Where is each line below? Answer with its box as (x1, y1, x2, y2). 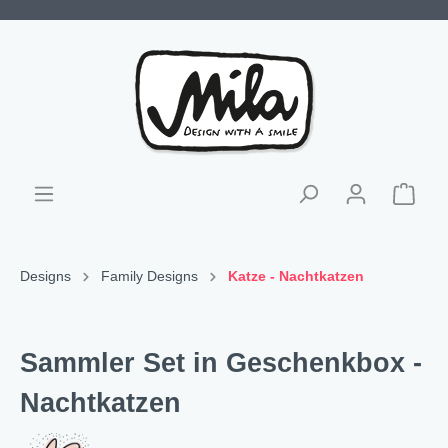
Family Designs (101, 268, 198, 284)
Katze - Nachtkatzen (228, 268, 364, 284)
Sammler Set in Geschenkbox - (20, 348, 422, 378)
